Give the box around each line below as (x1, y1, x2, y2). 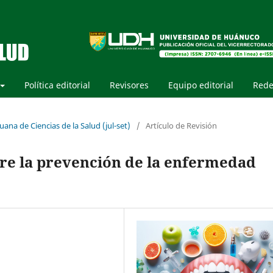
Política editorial (24, 79, 90, 91)
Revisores (110, 79, 149, 91)
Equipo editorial (168, 79, 233, 91)
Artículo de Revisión (146, 119, 217, 131)
